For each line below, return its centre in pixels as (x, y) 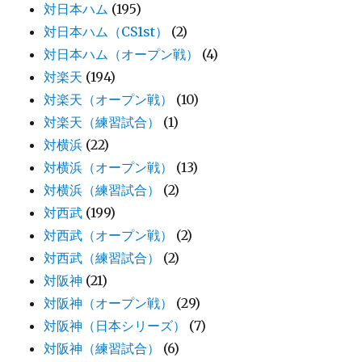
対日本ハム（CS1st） (106, 31)
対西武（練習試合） (102, 257)
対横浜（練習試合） (102, 189)
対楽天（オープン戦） (109, 99)
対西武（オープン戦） (109, 235)
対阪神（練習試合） (102, 348)
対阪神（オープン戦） (109, 303)
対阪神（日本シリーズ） (115, 325)
